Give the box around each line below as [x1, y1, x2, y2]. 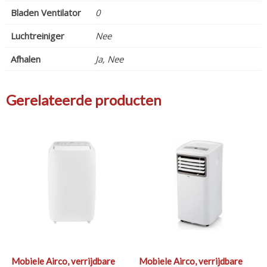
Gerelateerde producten [6, 91, 162, 109]
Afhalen [11, 53, 41, 66]
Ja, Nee [95, 53, 123, 66]
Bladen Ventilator [11, 7, 81, 19]
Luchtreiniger [11, 30, 64, 42]
